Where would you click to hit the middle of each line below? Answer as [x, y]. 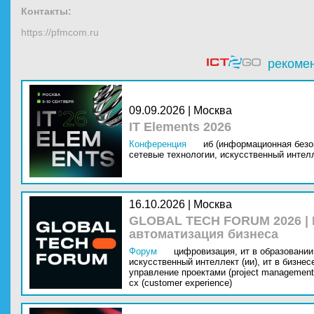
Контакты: [46, 11]
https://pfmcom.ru [60, 32]
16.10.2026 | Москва [180, 204]
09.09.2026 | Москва [180, 110]
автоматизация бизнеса [204, 234]
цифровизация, [206, 251]
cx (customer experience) [180, 283]
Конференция [158, 144]
